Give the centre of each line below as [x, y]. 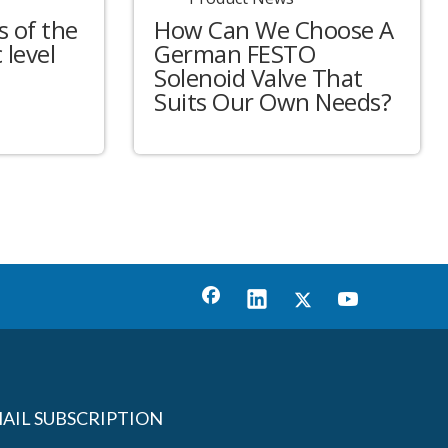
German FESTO [234, 54]
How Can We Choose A [274, 30]
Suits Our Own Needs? [272, 102]
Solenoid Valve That [258, 78]
